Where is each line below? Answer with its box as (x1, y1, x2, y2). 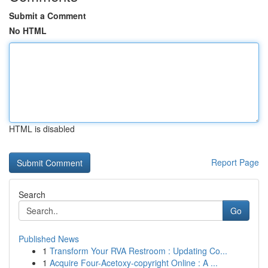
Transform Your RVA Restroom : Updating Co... (50, 245, 227, 257)
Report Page (211, 156, 259, 168)
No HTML (9, 25, 47, 36)
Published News (19, 233, 79, 245)
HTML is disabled (9, 123, 75, 135)
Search (19, 188, 45, 200)
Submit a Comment (9, 10, 86, 22)
